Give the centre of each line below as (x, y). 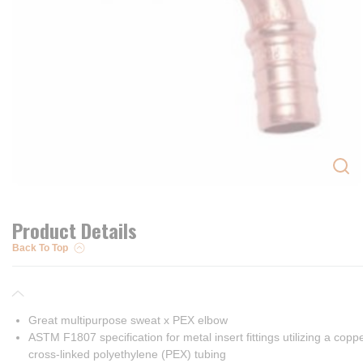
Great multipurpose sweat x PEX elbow (128, 320)
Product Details (75, 230)
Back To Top (40, 248)
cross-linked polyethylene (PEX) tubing (127, 354)
